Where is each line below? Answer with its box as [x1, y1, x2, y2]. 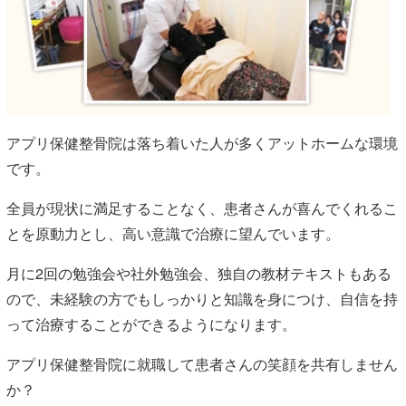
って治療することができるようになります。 [6, 314, 296, 335]
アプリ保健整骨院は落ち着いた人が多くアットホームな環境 [6, 132, 398, 154]
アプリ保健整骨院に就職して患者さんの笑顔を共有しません [6, 353, 398, 375]
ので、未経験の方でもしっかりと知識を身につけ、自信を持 [6, 288, 398, 310]
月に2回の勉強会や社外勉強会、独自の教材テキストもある [6, 263, 391, 285]
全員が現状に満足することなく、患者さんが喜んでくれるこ [6, 198, 398, 219]
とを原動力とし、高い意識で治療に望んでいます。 [6, 223, 340, 245]
